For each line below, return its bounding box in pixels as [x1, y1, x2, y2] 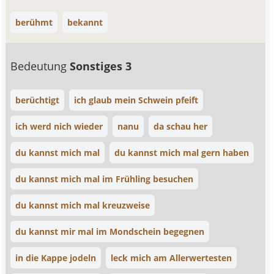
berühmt [15, 17, 53, 28]
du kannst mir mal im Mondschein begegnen [15, 226, 205, 237]
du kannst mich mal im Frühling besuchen [15, 173, 194, 185]
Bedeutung [10, 59, 70, 73]
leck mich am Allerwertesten [111, 252, 232, 264]
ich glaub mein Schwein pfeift [74, 94, 199, 106]
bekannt [67, 17, 103, 28]
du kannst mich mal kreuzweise [15, 199, 150, 211]
